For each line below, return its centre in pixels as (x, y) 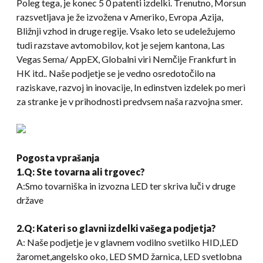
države (30, 200)
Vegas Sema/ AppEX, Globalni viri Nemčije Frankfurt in (126, 59)
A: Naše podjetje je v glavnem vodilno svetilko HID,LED (127, 242)
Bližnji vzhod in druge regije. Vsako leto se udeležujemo (126, 31)
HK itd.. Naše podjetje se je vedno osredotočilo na (116, 73)
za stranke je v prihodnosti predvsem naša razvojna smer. (129, 101)
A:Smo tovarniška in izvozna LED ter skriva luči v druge (126, 186)
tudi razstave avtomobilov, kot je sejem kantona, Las (121, 45)
